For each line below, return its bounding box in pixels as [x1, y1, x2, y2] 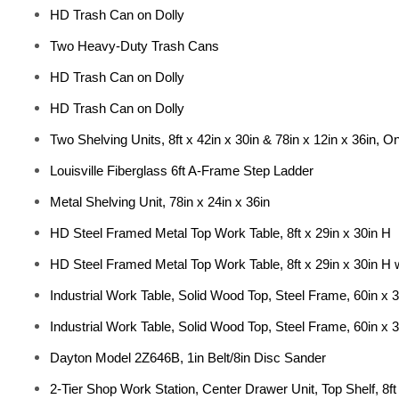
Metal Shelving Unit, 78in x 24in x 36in [50, 194, 270, 209]
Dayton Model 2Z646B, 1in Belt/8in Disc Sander [50, 350, 326, 365]
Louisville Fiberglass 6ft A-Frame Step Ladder [50, 163, 313, 178]
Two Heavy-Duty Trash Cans [50, 38, 219, 53]
